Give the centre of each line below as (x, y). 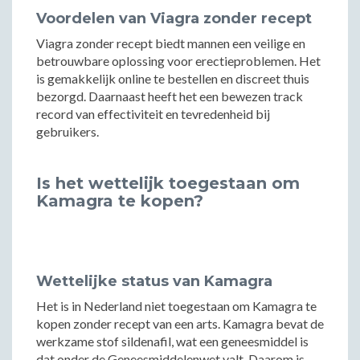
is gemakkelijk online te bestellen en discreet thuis (173, 78)
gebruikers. (67, 131)
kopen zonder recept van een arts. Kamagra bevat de (180, 323)
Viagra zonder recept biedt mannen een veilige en (171, 43)
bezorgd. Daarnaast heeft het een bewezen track (170, 96)
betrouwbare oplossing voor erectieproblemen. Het (178, 61)
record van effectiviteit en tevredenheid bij (153, 114)
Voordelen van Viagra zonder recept (174, 18)
